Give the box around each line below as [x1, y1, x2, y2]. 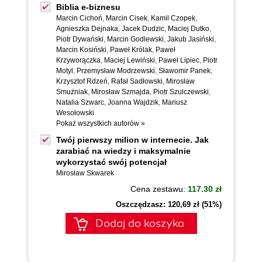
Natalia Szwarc [56, 98, 104, 106]
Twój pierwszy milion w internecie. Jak [56, 135, 209, 144]
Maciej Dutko [168, 25, 209, 33]
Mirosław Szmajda [91, 88, 150, 96]
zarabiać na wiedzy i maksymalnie [56, 146, 191, 156]
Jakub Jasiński [167, 35, 214, 43]
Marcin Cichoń [56, 14, 102, 22]
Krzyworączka [56, 56, 101, 64]
